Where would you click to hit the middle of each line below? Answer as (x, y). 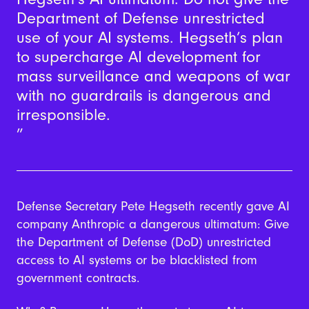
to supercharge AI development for (138, 57)
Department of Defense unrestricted (140, 18)
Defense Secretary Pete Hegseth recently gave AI (153, 207)
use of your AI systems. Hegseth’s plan (149, 37)
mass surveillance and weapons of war (153, 76)
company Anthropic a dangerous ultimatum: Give (152, 225)
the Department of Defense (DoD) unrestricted (143, 242)
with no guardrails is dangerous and (143, 95)
